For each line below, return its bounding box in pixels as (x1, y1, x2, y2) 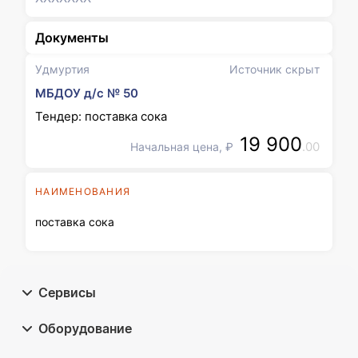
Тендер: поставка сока (35, 109, 167, 124)
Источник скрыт (229, 62, 320, 76)
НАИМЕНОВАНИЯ (35, 185, 130, 197)
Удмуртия (35, 62, 89, 76)
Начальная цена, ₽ (130, 140, 233, 153)
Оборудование (38, 320, 132, 336)
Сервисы (38, 284, 96, 300)
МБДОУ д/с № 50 (35, 86, 138, 101)
